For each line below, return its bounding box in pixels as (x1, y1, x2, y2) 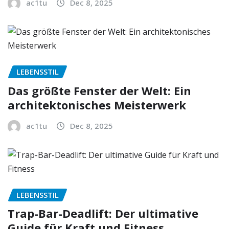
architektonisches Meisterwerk (8, 97, 186, 112)
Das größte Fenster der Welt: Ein (8, 82, 191, 98)
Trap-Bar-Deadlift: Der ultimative (8, 205, 198, 221)
